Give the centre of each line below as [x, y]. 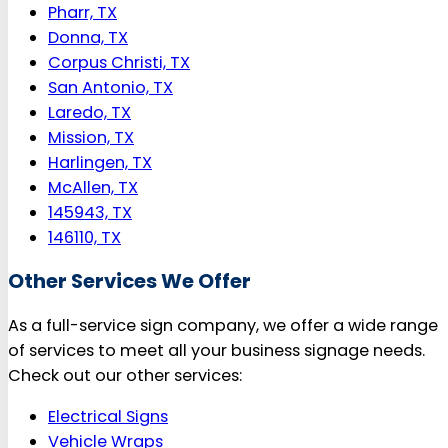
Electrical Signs [108, 417]
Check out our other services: [125, 375]
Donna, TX [88, 38]
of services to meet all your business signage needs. [216, 350]
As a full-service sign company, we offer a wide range [223, 325]
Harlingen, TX [100, 163]
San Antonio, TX [110, 88]
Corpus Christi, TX [119, 63]
